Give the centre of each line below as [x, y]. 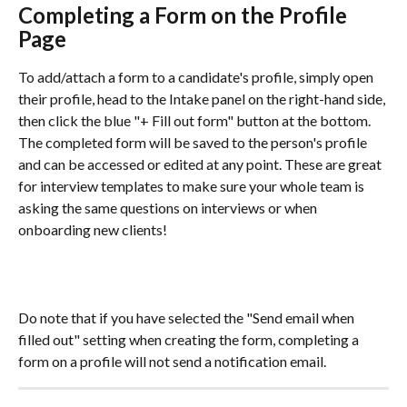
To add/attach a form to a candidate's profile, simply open [197, 76]
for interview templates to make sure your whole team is [193, 185]
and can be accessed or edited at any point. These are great [201, 164]
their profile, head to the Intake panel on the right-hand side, [203, 98]
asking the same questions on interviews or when [169, 207]
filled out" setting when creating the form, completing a [190, 339]
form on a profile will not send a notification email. [172, 361]
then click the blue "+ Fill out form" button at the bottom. [196, 120]
